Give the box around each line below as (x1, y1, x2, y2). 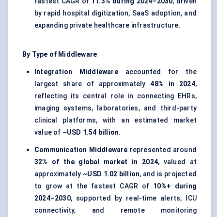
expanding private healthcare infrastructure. (34, 21, 181, 30)
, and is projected (139, 170, 197, 178)
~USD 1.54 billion (62, 128, 119, 137)
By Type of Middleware (22, 50, 97, 59)
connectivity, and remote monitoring (34, 206, 197, 215)
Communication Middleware (34, 146, 128, 154)
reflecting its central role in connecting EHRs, (34, 92, 197, 100)
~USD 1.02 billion (83, 170, 140, 178)
